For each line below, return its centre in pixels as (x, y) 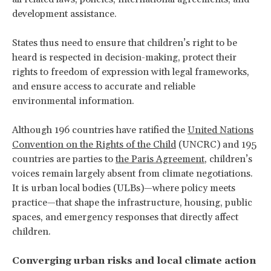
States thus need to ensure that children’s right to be (125, 43)
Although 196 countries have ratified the (100, 130)
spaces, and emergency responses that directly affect (125, 217)
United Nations (220, 130)
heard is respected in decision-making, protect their (124, 57)
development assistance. (66, 14)
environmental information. (73, 101)
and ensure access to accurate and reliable (104, 86)
